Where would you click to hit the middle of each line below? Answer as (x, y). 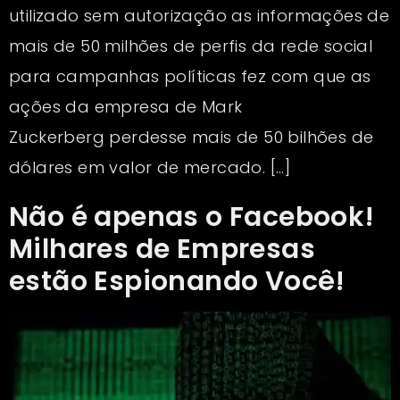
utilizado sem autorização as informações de (200, 15)
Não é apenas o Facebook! (192, 217)
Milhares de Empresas (162, 249)
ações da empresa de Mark (126, 106)
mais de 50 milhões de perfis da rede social (191, 46)
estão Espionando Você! (177, 281)
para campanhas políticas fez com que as (190, 76)
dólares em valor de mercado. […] (150, 167)
